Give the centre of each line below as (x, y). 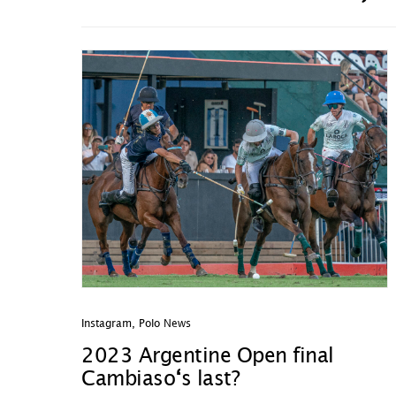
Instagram (107, 324)
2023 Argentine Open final (208, 357)
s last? (210, 380)
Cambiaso (128, 380)
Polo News (165, 324)
